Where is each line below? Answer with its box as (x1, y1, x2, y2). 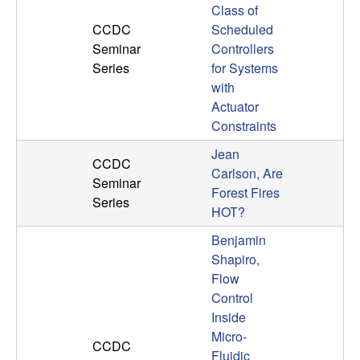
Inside (211, 308, 246, 327)
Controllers (211, 39, 274, 59)
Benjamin (211, 231, 266, 250)
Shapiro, (211, 250, 260, 269)
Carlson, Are (211, 164, 283, 183)
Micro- (211, 327, 247, 346)
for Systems (211, 59, 278, 78)
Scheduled (211, 20, 273, 39)
